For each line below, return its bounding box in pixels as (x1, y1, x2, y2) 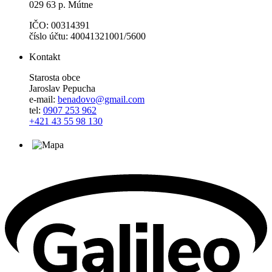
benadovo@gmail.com (58, 94, 144, 105)
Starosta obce (29, 72, 80, 83)
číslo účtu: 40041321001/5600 (29, 31, 146, 42)
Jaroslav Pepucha (29, 83, 95, 94)
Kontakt (29, 52, 60, 63)
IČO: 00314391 (29, 20, 90, 31)
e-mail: (29, 94, 58, 105)
